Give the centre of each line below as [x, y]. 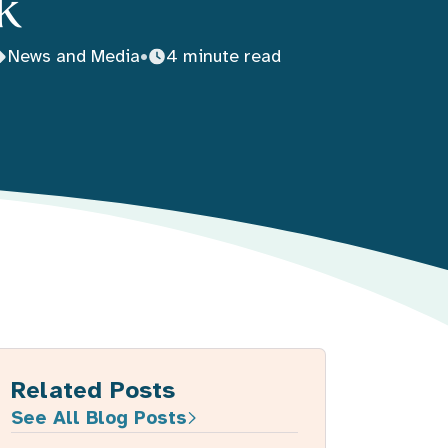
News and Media [73, 56]
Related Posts [93, 390]
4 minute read [223, 56]
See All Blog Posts [99, 418]
